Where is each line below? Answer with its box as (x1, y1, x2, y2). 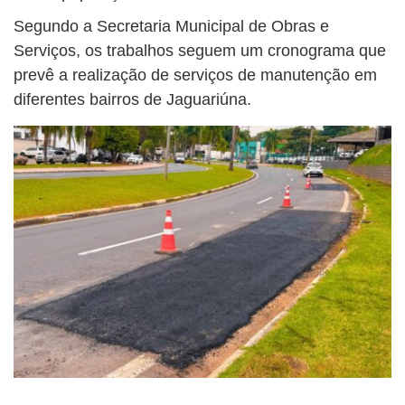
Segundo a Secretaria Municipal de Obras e (14, 17, 329, 36)
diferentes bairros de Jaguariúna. (14, 90, 251, 109)
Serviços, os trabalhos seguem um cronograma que (14, 42, 386, 61)
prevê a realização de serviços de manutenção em (14, 66, 377, 85)
